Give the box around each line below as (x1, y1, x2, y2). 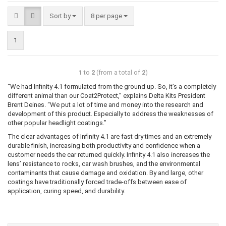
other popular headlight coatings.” (8, 119, 106, 127)
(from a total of (94, 68, 142, 76)
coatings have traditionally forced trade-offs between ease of (8, 178, 187, 186)
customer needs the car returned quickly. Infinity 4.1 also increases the (8, 150, 210, 158)
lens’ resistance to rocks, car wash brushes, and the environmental (8, 159, 200, 167)
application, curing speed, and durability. (8, 187, 125, 195)
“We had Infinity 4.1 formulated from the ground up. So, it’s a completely (8, 82, 216, 90)
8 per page (91, 12, 124, 20)
